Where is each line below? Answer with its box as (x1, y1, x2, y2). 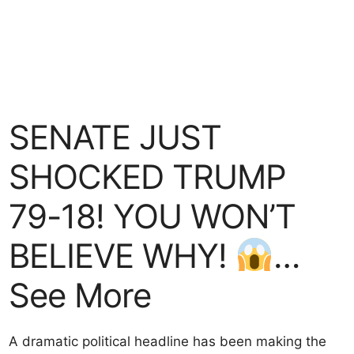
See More (9, 275, 152, 315)
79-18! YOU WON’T (9, 196, 296, 236)
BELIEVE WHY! (9, 235, 236, 276)
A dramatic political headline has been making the (9, 333, 327, 349)
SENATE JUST (9, 117, 222, 157)
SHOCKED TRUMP (9, 156, 287, 197)
